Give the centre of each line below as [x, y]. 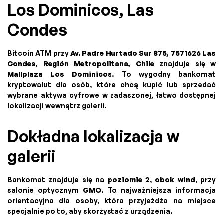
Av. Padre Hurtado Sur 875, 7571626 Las [143, 53]
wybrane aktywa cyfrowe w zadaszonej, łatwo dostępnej [111, 95]
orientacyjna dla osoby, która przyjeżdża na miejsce [111, 200]
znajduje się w [185, 63]
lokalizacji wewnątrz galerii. [57, 105]
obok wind [175, 179]
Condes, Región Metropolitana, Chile [81, 63]
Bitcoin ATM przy [39, 53]
